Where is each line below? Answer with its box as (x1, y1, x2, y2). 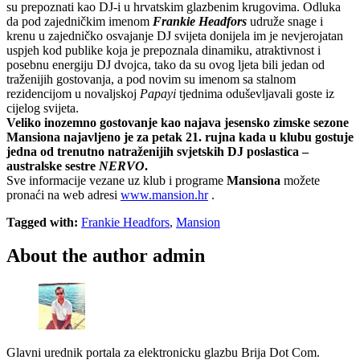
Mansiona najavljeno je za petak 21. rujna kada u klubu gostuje (6, 129, 354, 144)
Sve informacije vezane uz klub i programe (6, 173, 227, 187)
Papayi (140, 86, 176, 100)
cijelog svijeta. (6, 100, 79, 115)
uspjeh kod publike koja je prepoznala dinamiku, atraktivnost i (6, 43, 321, 57)
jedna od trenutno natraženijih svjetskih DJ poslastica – (6, 144, 309, 158)
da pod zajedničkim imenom (6, 14, 153, 28)
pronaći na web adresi (6, 187, 121, 202)
